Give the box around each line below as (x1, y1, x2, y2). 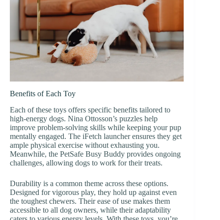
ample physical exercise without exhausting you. (10, 140, 160, 149)
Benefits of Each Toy (10, 89, 76, 98)
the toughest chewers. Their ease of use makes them (10, 196, 170, 205)
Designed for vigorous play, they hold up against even (10, 188, 177, 196)
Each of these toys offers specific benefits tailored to (10, 105, 170, 114)
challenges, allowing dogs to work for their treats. (10, 158, 163, 167)
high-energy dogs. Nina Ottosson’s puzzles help (10, 114, 158, 123)
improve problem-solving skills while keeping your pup (10, 123, 181, 132)
